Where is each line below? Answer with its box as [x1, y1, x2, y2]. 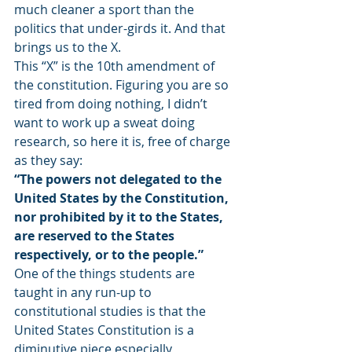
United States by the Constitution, [14, 189, 232, 207]
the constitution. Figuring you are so [14, 76, 232, 93]
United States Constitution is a [14, 321, 197, 339]
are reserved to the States [14, 227, 178, 244]
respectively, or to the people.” [14, 246, 203, 263]
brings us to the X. [14, 38, 121, 56]
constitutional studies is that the [14, 302, 209, 320]
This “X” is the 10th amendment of [14, 57, 218, 75]
